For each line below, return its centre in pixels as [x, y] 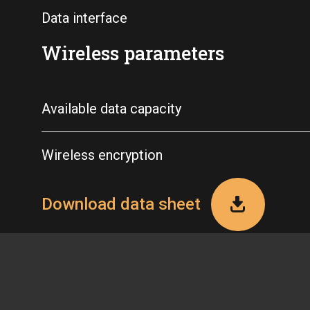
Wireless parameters [133, 53]
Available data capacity [111, 108]
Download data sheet [121, 204]
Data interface [84, 18]
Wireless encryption [102, 155]
